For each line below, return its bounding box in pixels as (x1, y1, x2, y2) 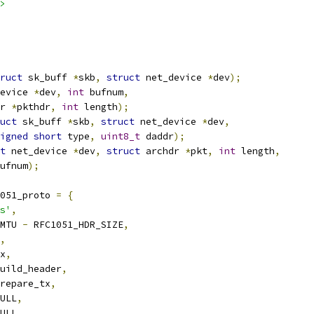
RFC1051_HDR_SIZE (28, 219, 123, 231)
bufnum (84, 86, 123, 98)
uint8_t (101, 130, 140, 142)
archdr (140, 145, 185, 157)
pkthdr (17, 101, 50, 113)
